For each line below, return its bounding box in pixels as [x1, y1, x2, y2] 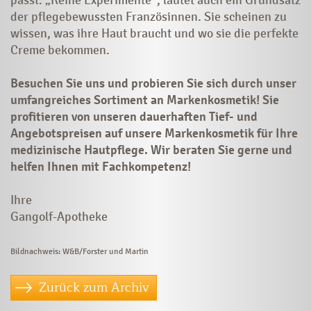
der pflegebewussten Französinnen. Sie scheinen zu [10, 8, 287, 24]
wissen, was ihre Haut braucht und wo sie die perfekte [10, 25, 299, 41]
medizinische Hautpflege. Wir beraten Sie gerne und [10, 142, 292, 158]
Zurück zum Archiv [39, 276, 149, 298]
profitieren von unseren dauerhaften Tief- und [10, 108, 258, 124]
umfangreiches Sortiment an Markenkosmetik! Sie [10, 92, 279, 108]
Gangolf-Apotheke [10, 208, 108, 224]
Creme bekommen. [10, 42, 110, 58]
